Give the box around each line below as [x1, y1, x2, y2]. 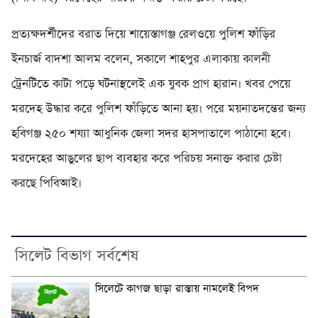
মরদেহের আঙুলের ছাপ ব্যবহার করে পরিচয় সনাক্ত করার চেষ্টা [11, 150, 282, 167]
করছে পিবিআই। [11, 175, 82, 192]
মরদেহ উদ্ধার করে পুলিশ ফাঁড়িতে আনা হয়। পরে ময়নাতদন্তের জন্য [11, 100, 306, 117]
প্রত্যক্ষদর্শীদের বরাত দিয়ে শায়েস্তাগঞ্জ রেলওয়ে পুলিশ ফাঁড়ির [11, 26, 275, 43]
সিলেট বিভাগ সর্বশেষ [15, 245, 138, 267]
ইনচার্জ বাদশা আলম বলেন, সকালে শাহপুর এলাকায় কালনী [11, 50, 270, 67]
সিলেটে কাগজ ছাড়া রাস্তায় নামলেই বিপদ [95, 281, 259, 296]
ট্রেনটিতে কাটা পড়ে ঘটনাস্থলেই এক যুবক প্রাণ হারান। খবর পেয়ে [11, 75, 290, 92]
